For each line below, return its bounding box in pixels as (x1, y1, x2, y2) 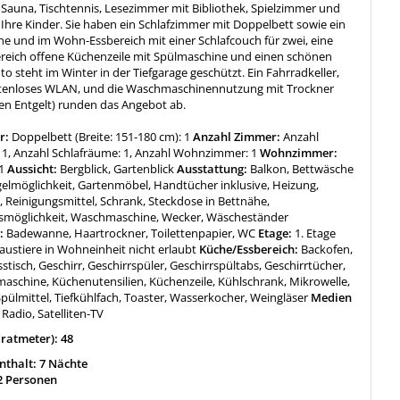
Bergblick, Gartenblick (60, 161, 175, 178)
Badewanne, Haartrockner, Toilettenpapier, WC (6, 225, 256, 242)
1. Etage (295, 225, 337, 242)
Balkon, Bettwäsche (250, 161, 354, 178)
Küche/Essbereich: (196, 241, 302, 258)
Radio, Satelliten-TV (2, 305, 104, 322)
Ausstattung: (174, 161, 251, 178)
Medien (308, 289, 353, 306)
